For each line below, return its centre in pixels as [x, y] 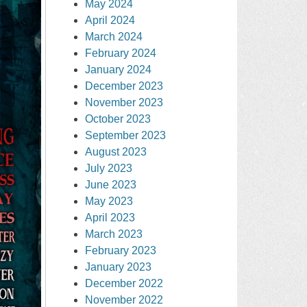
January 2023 [119, 267]
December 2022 [124, 283]
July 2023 [109, 168]
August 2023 [116, 151]
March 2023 [114, 234]
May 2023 [109, 201]
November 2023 [124, 102]
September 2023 [126, 135]
